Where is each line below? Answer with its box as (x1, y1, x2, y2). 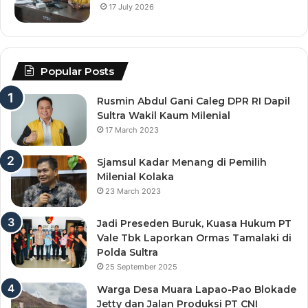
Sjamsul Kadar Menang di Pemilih (97, 156, 267, 169)
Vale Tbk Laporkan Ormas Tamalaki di (97, 232, 291, 245)
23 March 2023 (105, 186, 161, 197)
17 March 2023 (105, 125, 159, 135)
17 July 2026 (109, 2, 154, 12)
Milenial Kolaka (97, 170, 174, 184)
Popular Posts (41, 65, 114, 78)
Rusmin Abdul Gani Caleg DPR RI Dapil (97, 95, 290, 108)
